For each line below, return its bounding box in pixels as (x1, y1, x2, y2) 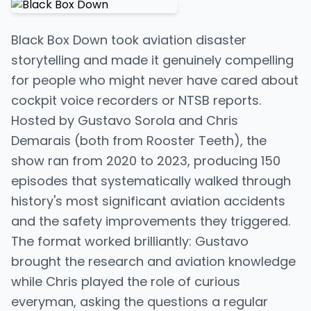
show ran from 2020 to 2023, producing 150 (11, 152, 280, 169)
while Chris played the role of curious (11, 273, 240, 290)
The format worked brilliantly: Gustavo (11, 233, 249, 250)
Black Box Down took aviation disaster (11, 31, 246, 49)
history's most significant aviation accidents (11, 192, 285, 210)
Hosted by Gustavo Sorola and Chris (11, 112, 238, 129)
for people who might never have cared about (11, 72, 299, 89)
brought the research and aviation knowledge (11, 253, 296, 270)
